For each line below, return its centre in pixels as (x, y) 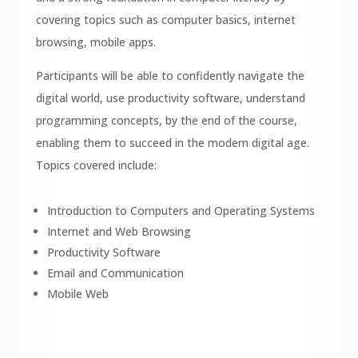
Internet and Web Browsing (119, 232)
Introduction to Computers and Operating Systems (181, 211)
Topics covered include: (96, 165)
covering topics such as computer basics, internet (165, 20)
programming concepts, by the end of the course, (166, 121)
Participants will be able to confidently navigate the (170, 76)
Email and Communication (115, 273)
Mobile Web (78, 294)
